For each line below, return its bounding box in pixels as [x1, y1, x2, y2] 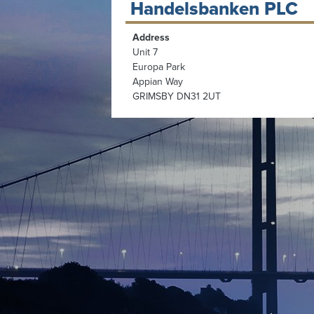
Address [132, 31, 170, 43]
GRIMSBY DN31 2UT [132, 90, 221, 102]
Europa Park [132, 60, 186, 73]
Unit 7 [132, 46, 158, 58]
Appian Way [132, 75, 184, 88]
